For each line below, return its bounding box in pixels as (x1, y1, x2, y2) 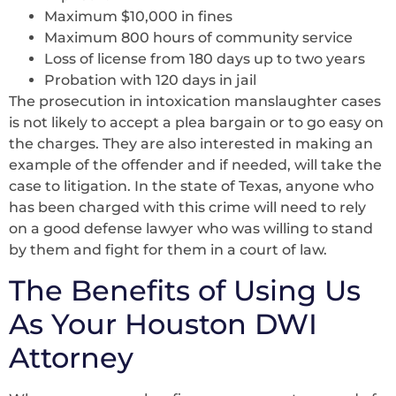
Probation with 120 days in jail (44, 72, 256, 89)
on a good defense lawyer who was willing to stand (9, 220, 373, 238)
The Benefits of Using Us (9, 272, 361, 308)
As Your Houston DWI (9, 306, 317, 341)
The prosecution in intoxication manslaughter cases (9, 93, 381, 110)
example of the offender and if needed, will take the (9, 156, 382, 174)
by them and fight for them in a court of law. (9, 241, 327, 259)
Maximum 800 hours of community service (44, 29, 353, 47)
